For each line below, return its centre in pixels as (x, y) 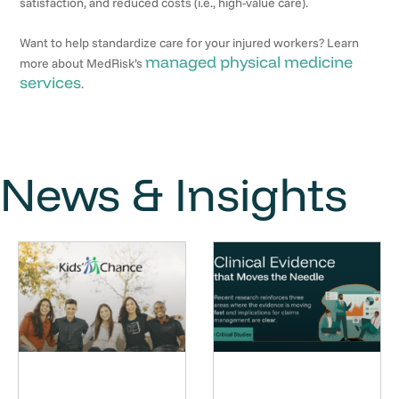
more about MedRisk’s (83, 64)
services (51, 83)
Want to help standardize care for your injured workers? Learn (190, 43)
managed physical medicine (249, 62)
